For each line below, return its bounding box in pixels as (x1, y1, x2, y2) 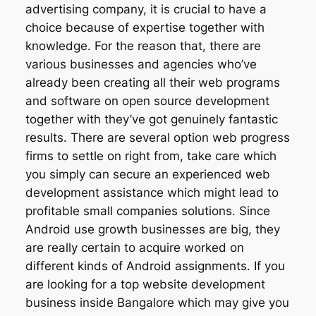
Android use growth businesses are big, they (25, 222, 280, 237)
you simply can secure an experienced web (25, 167, 270, 182)
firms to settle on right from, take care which (25, 149, 276, 164)
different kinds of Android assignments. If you (25, 259, 285, 274)
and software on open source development (25, 94, 269, 109)
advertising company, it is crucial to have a (25, 2, 267, 17)
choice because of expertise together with (25, 20, 265, 35)
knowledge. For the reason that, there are (25, 39, 261, 54)
